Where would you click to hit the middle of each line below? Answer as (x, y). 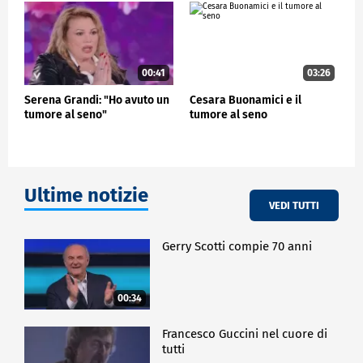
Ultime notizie (86, 196)
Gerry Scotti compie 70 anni (237, 247)
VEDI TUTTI (294, 205)
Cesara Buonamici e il (246, 100)
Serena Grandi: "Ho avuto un (97, 100)
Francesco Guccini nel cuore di (245, 333)
